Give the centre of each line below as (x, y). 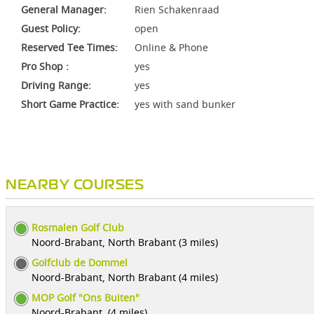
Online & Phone (171, 47)
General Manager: (64, 9)
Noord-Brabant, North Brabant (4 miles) (125, 277)
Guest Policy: (51, 28)
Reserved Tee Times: (69, 47)
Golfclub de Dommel (80, 262)
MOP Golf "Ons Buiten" (86, 298)
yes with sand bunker (185, 104)
